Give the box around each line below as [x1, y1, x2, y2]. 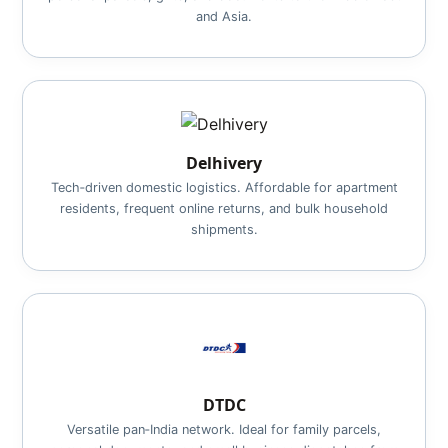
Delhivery [186, 152, 262, 174]
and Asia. [196, 9, 252, 24]
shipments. [190, 222, 258, 237]
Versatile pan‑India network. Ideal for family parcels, [67, 422, 381, 437]
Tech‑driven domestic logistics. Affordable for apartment [50, 180, 398, 195]
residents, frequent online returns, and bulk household [60, 201, 388, 216]
